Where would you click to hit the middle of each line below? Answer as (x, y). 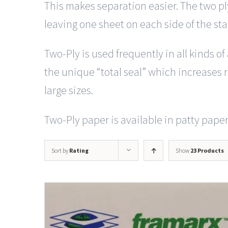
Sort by (60, 150)
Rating (79, 150)
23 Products (207, 150)
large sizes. (69, 90)
